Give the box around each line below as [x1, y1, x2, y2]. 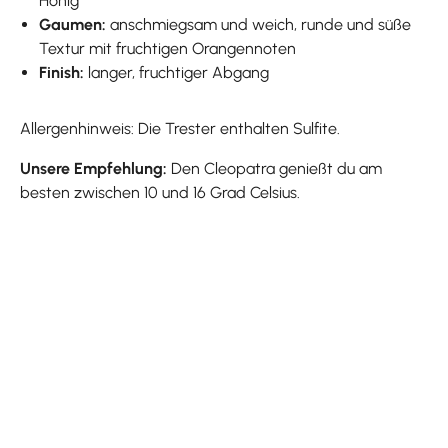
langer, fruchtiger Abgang [88, 62, 270, 82]
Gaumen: [39, 14, 107, 34]
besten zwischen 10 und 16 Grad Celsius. [20, 182, 300, 202]
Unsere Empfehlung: [20, 158, 171, 178]
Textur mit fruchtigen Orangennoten [39, 38, 297, 58]
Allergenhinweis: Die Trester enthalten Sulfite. [20, 118, 340, 138]
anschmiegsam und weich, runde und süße [106, 14, 412, 34]
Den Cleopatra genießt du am [171, 158, 382, 178]
